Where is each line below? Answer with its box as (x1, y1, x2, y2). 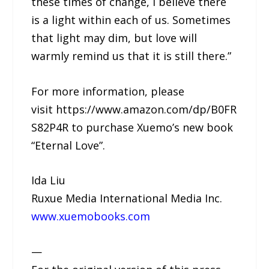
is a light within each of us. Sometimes (31, 12, 231, 27)
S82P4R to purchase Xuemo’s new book (31, 119, 234, 134)
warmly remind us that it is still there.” (31, 48, 232, 63)
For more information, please (31, 83, 185, 98)
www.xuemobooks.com (31, 209, 151, 224)
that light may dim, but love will (31, 30, 198, 45)
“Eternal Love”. (31, 138, 106, 153)
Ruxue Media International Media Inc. (31, 191, 223, 206)
